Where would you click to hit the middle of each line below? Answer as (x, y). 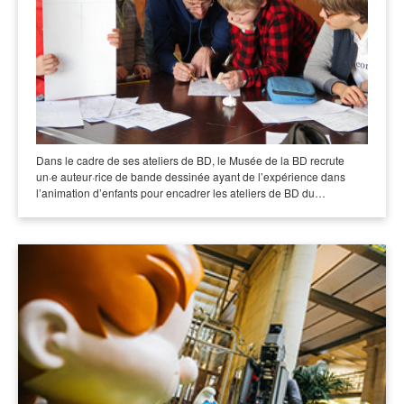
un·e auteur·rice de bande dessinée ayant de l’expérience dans (191, 176)
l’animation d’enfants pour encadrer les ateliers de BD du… (181, 192)
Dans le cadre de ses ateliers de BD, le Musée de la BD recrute (190, 160)
